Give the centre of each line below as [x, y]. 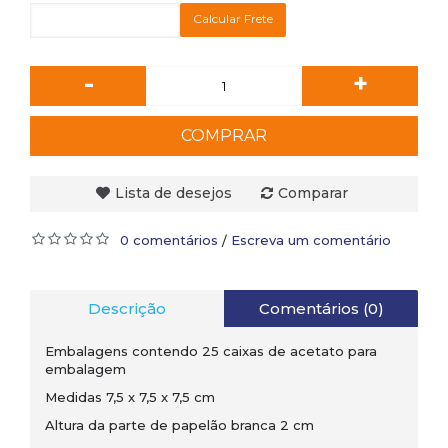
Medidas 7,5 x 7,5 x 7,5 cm [132, 397]
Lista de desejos [173, 193]
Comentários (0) [321, 308]
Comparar [312, 193]
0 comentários [169, 240]
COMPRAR [224, 135]
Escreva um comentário [311, 240]
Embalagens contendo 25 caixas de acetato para [211, 351]
